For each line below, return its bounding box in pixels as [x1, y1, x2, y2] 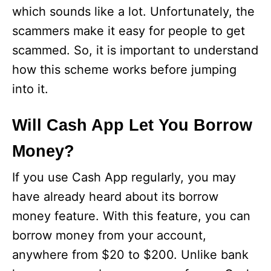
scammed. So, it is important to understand [12, 43, 258, 58]
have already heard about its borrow [12, 189, 218, 204]
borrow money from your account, [12, 228, 206, 243]
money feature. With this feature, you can [12, 209, 250, 224]
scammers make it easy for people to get [12, 24, 245, 39]
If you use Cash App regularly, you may [12, 170, 236, 185]
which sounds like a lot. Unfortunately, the [12, 4, 255, 19]
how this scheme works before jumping [12, 62, 237, 77]
